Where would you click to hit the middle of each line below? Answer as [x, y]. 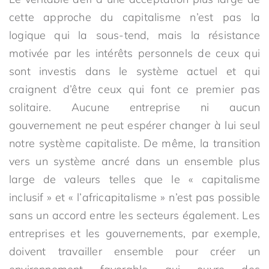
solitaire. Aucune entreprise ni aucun [134, 107]
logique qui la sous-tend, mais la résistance [134, 35]
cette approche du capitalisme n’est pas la [134, 17]
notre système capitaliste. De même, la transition [134, 143]
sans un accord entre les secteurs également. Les [134, 215]
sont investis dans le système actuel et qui [134, 71]
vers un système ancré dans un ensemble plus [134, 161]
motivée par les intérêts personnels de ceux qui [134, 53]
